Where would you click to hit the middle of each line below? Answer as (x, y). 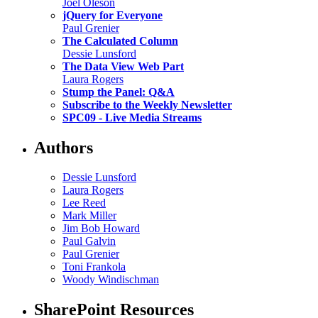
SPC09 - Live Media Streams (132, 117)
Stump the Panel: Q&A (119, 92)
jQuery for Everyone (113, 15)
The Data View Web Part (123, 66)
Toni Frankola (94, 267)
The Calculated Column (120, 40)
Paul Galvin (89, 241)
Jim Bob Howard (101, 229)
